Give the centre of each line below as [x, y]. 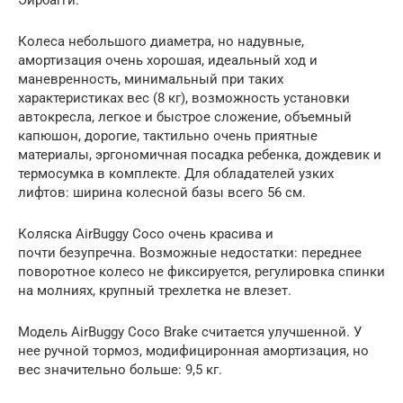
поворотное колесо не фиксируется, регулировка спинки [201, 271]
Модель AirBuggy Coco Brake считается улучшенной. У [190, 331]
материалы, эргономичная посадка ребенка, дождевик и [200, 154]
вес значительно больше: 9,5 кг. [120, 369]
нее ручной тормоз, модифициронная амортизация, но [193, 350]
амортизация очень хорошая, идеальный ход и [168, 60]
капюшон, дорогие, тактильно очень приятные [168, 135]
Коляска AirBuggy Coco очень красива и [146, 233]
